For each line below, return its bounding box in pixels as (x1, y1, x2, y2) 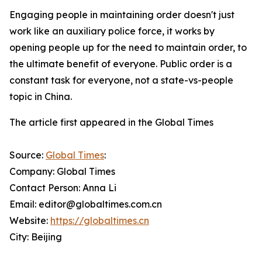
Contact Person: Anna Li (9, 182, 116, 194)
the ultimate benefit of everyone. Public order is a (9, 58, 232, 70)
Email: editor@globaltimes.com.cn (9, 198, 162, 210)
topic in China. (9, 91, 72, 102)
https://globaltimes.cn (50, 215, 149, 226)
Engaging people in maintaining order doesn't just (9, 9, 235, 20)
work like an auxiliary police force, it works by (9, 25, 215, 37)
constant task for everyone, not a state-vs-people (9, 74, 233, 86)
